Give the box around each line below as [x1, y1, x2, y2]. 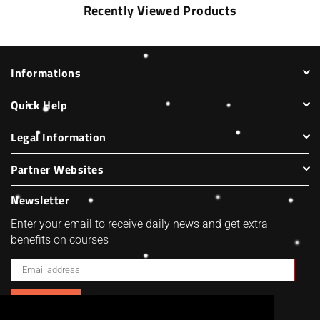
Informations [11, 64, 81, 81]
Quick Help [11, 96, 67, 114]
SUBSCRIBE [24, 295, 69, 305]
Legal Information [11, 128, 106, 146]
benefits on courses [11, 232, 109, 246]
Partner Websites [11, 160, 104, 178]
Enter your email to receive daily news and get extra [11, 216, 268, 231]
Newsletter [11, 191, 69, 209]
